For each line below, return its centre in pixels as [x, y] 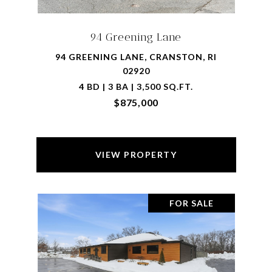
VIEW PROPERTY [136, 155]
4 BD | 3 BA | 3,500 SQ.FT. [136, 87]
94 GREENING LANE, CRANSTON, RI [136, 57]
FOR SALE [191, 203]
